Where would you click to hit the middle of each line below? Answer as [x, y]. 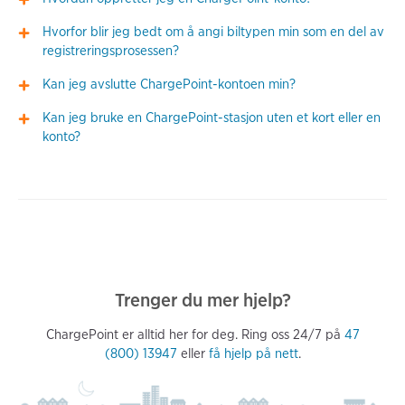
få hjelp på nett [253, 353]
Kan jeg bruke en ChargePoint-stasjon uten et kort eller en [212, 118]
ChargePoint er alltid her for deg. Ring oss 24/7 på [195, 334]
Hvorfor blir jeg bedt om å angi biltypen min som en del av [214, 32]
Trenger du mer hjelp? [202, 300]
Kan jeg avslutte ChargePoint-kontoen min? [170, 85]
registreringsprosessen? [111, 51]
